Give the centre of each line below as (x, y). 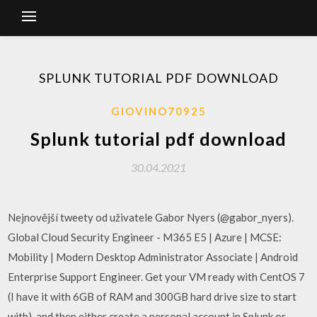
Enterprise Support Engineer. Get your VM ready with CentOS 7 (157, 277)
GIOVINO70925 (158, 111)
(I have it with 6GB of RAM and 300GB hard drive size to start (152, 296)
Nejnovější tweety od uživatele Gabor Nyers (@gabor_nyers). (151, 217)
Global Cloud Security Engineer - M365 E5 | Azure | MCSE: (145, 237)
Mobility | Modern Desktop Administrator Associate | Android (153, 257)
